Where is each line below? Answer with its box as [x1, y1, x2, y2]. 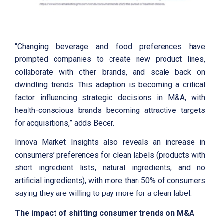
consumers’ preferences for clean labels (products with [15, 150, 205, 160]
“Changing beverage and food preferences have [15, 41, 205, 51]
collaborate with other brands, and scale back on [15, 67, 205, 77]
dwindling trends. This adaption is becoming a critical [15, 80, 205, 89]
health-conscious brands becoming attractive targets [15, 105, 205, 115]
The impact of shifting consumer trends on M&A [15, 208, 194, 218]
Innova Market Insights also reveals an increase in [15, 137, 205, 147]
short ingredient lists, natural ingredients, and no [15, 163, 205, 173]
